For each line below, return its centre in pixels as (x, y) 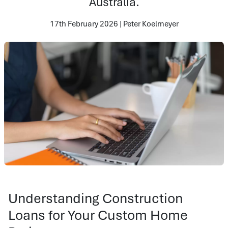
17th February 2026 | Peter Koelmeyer (114, 23)
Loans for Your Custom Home (98, 215)
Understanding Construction (95, 198)
